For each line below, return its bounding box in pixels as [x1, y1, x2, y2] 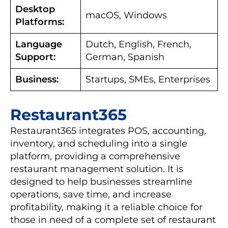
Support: [15, 51, 55, 63]
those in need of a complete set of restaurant [10, 214, 216, 225]
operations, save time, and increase [10, 188, 172, 200]
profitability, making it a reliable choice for [10, 201, 203, 213]
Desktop [15, 3, 55, 15]
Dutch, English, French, [85, 38, 191, 50]
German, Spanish [85, 51, 164, 63]
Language [15, 38, 62, 50]
